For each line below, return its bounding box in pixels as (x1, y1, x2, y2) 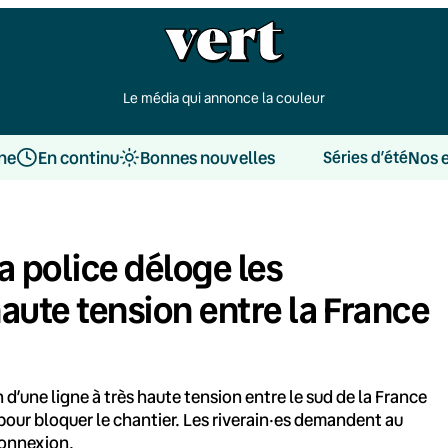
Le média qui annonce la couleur (123, 88, 325, 107)
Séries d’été (322, 146, 408, 168)
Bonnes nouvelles (139, 145, 275, 169)
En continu (37, 145, 119, 169)
